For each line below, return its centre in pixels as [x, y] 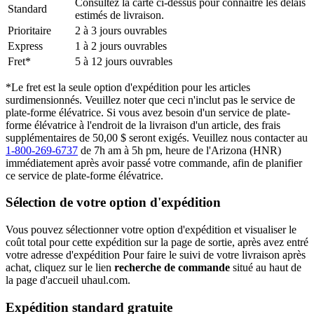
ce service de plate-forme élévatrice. [84, 175]
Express [25, 46]
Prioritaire [29, 30]
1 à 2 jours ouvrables [121, 46]
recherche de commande [173, 268]
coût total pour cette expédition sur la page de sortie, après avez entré [157, 243]
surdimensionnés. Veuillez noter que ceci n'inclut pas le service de [150, 100]
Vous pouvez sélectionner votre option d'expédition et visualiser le [151, 230]
